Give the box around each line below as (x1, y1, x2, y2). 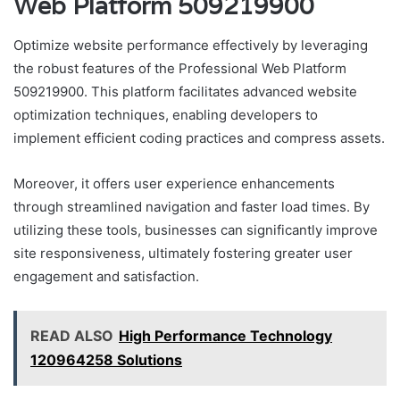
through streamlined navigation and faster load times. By (13, 198, 370, 216)
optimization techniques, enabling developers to (13, 106, 318, 124)
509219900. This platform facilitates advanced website (13, 83, 357, 101)
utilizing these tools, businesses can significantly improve (13, 221, 378, 239)
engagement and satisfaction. (13, 268, 199, 286)
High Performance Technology (119, 327, 332, 346)
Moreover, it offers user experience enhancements (13, 175, 335, 193)
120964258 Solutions (30, 351, 182, 370)
